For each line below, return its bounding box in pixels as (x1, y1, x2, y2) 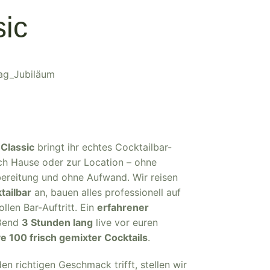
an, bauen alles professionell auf (31, 186, 181, 198)
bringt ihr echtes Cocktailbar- (34, 141, 172, 153)
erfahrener (97, 201, 149, 213)
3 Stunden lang (22, 216, 93, 228)
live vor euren (93, 216, 158, 228)
